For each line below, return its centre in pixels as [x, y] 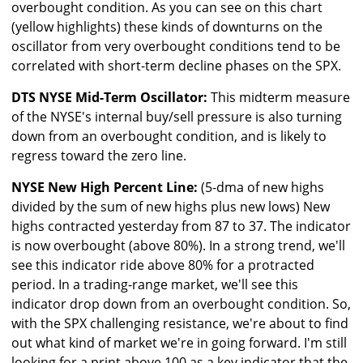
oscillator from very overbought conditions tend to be [176, 47]
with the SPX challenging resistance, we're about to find [180, 324]
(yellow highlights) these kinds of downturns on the [167, 27]
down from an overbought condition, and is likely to [169, 137]
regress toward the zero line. [99, 156]
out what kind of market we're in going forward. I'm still [179, 343]
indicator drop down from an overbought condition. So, [181, 304]
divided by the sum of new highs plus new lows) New [171, 207]
